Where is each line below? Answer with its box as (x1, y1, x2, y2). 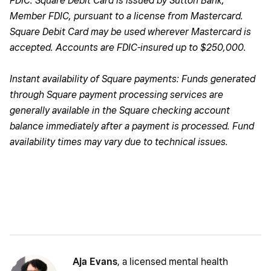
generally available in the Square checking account (10, 104, 230, 116)
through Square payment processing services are (10, 88, 223, 100)
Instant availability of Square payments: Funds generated (10, 73, 255, 85)
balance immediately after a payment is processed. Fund (10, 120, 254, 132)
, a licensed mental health (117, 255, 228, 267)
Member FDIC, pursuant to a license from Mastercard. (10, 10, 243, 22)
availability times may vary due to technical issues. (10, 135, 228, 148)
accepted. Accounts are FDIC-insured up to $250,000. (10, 41, 246, 53)
